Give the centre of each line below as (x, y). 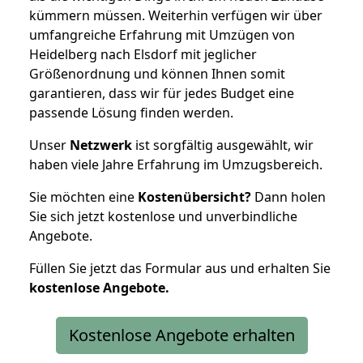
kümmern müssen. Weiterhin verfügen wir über (176, 15)
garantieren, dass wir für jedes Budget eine (162, 93)
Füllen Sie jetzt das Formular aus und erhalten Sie (180, 268)
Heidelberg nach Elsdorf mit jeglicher (143, 54)
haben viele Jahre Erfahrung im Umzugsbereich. (176, 164)
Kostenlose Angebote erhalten (181, 335)
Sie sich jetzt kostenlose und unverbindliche (163, 216)
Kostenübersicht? (194, 196)
